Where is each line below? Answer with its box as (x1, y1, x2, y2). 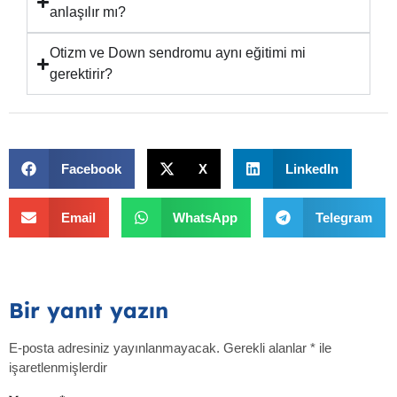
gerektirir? (50, 66, 113, 82)
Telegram (315, 209, 372, 225)
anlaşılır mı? (50, 4, 126, 20)
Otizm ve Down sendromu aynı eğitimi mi (50, 45, 306, 61)
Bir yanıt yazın (9, 297, 168, 324)
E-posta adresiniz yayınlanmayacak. (9, 340, 220, 356)
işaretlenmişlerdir (9, 360, 107, 376)
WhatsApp (173, 209, 237, 225)
